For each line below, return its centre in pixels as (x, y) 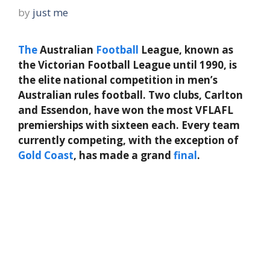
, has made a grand (124, 155)
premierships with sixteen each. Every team (129, 125)
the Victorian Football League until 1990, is (127, 64)
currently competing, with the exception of (128, 140)
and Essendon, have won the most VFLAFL (126, 110)
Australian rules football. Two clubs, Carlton (130, 95)
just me (50, 12)
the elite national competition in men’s (118, 80)
